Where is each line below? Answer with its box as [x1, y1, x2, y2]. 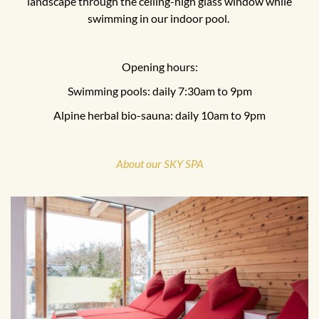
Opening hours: [121, 60, 198, 74]
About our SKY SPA [115, 157, 204, 171]
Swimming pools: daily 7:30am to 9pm [67, 84, 252, 98]
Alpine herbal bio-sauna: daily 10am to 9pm [53, 108, 266, 122]
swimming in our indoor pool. [88, 11, 231, 26]
